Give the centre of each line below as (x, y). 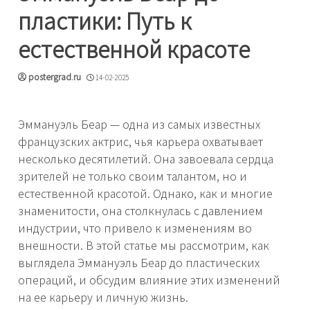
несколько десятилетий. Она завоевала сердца (146, 158)
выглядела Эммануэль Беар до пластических (139, 262)
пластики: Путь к (105, 20)
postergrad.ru (55, 76)
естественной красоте (134, 48)
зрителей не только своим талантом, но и (133, 176)
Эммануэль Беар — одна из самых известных (139, 124)
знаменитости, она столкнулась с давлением (140, 210)
